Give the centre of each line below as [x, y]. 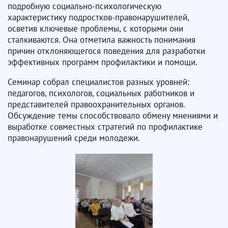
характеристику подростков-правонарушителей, [98, 17]
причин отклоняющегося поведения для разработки [106, 51]
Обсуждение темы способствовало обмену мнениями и [113, 115]
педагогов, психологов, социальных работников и [101, 93]
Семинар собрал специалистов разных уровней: [98, 82]
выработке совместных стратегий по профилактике [105, 126]
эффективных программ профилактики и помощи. [103, 62]
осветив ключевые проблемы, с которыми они [95, 28]
